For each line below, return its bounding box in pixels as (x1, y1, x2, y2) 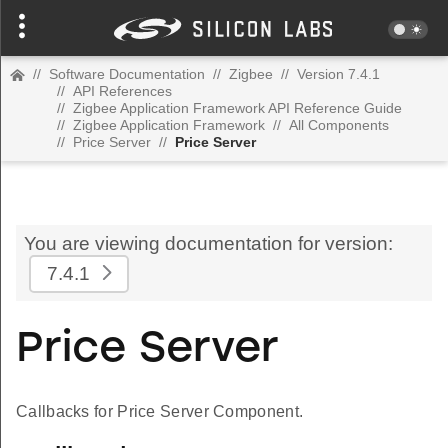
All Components (289, 117, 389, 133)
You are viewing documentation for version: (24, 233, 393, 254)
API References (73, 83, 172, 99)
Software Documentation (49, 66, 205, 82)
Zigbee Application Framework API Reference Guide (73, 100, 402, 116)
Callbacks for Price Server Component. (16, 403, 304, 421)
